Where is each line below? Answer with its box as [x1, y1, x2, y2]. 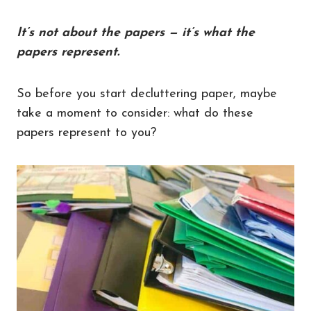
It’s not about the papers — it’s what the [17, 26, 255, 40]
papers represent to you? [17, 126, 156, 140]
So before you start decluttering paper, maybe [17, 87, 277, 101]
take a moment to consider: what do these [17, 107, 253, 121]
